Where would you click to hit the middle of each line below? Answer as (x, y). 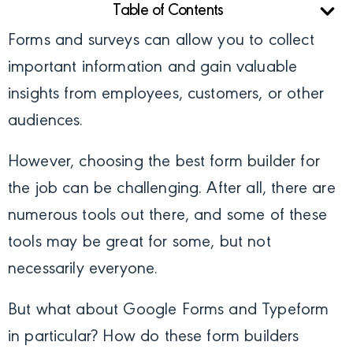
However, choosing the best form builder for (164, 163)
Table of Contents (168, 12)
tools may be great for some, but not (139, 243)
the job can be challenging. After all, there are (172, 190)
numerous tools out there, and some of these (167, 216)
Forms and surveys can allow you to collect (161, 41)
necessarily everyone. (85, 270)
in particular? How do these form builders (154, 338)
